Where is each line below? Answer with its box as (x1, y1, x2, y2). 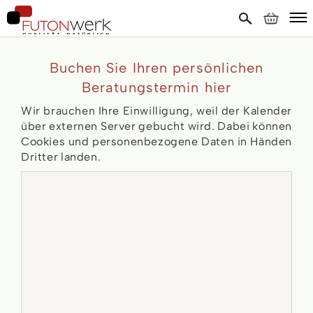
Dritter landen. (21, 150, 101, 163)
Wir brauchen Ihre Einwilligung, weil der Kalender (21, 104, 292, 117)
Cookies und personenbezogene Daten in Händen (21, 135, 292, 148)
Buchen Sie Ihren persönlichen (49, 59, 264, 76)
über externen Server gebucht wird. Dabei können (21, 119, 292, 133)
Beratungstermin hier (81, 79, 231, 96)
